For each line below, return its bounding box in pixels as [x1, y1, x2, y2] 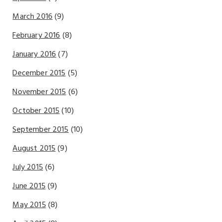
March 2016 [12, 10, 53, 23]
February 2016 [12, 29, 60, 42]
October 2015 [12, 104, 60, 117]
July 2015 [12, 161, 43, 174]
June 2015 [12, 179, 46, 193]
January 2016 [12, 48, 56, 61]
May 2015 [12, 198, 46, 212]
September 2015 [12, 123, 69, 136]
